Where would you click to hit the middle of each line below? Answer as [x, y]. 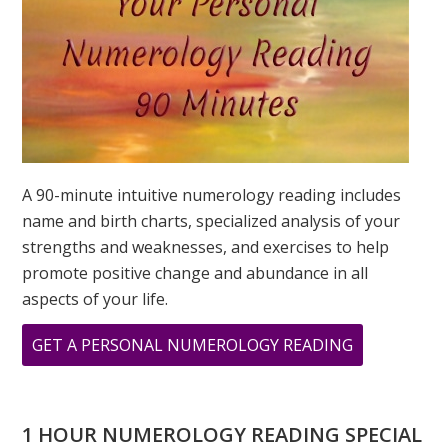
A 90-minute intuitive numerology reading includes [212, 194]
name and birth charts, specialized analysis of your [211, 220]
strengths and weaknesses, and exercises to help [206, 246]
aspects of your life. [95, 298]
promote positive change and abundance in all [195, 272]
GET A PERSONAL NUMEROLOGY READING [193, 344]
